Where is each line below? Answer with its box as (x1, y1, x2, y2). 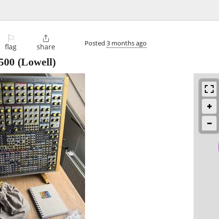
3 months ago (107, 38, 147, 47)
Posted (85, 38, 107, 47)
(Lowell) (15, 56, 56, 68)
